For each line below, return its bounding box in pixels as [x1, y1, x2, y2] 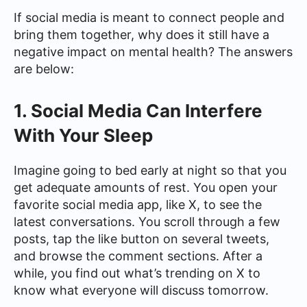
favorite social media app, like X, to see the [14, 197, 262, 212]
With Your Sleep [14, 125, 153, 146]
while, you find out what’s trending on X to [14, 266, 260, 280]
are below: [14, 61, 74, 76]
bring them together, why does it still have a [14, 27, 269, 42]
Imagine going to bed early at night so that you [14, 163, 286, 177]
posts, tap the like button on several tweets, [14, 232, 269, 246]
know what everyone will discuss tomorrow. [14, 283, 269, 297]
